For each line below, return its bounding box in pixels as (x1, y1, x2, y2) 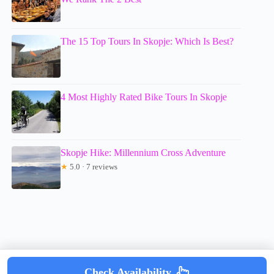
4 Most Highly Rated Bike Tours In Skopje (61, 92, 228, 103)
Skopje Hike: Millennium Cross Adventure (61, 147, 226, 158)
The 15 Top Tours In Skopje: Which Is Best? (61, 36, 234, 47)
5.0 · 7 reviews (68, 162, 118, 172)
